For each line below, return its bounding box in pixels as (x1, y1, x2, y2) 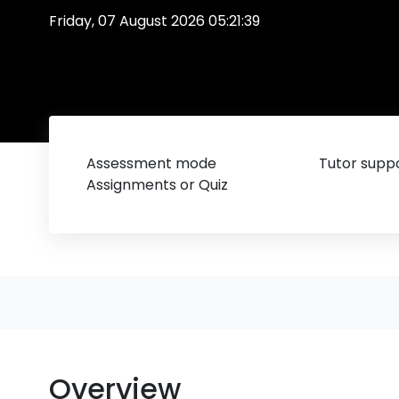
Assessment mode (86, 153, 217, 174)
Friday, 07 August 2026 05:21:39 (49, 11, 261, 31)
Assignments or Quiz (86, 175, 229, 195)
